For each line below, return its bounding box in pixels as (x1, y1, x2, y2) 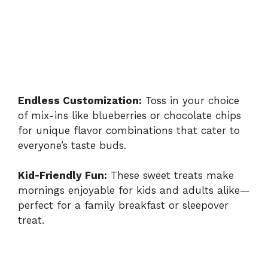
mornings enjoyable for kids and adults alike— (18, 184, 250, 197)
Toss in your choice (142, 94, 239, 106)
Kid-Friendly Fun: (18, 169, 107, 182)
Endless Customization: (18, 94, 142, 106)
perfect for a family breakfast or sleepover (18, 199, 229, 212)
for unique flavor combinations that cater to (18, 124, 240, 136)
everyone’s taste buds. (18, 139, 126, 151)
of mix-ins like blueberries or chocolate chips (18, 109, 241, 121)
